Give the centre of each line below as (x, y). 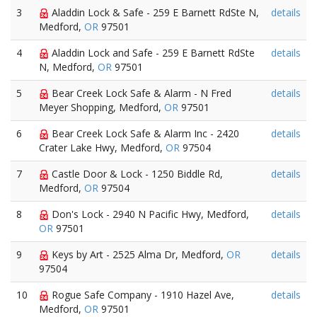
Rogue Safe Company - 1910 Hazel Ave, (142, 295)
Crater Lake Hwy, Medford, (102, 148)
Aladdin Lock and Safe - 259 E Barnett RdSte (152, 53)
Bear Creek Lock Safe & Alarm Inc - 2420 (144, 133)
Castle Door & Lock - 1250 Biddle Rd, (136, 174)
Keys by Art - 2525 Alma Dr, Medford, (138, 254)
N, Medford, (68, 67)
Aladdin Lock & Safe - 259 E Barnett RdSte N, (154, 12)
